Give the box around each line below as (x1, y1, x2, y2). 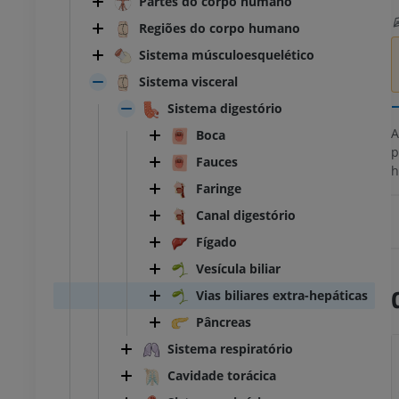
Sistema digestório (167, 100, 282, 118)
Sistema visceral (139, 73, 238, 91)
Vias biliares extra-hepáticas (196, 287, 368, 305)
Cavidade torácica (167, 367, 276, 385)
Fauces (196, 153, 238, 171)
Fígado (196, 233, 237, 251)
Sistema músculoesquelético (139, 46, 314, 64)
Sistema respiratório (167, 340, 293, 358)
